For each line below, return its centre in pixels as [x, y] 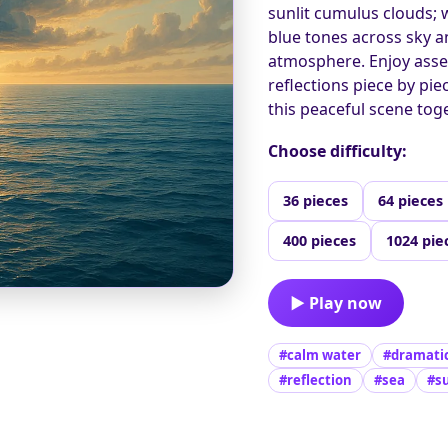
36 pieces [316, 200]
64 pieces [411, 200]
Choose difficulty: [338, 150]
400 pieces [320, 240]
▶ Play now [336, 302]
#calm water [320, 354]
